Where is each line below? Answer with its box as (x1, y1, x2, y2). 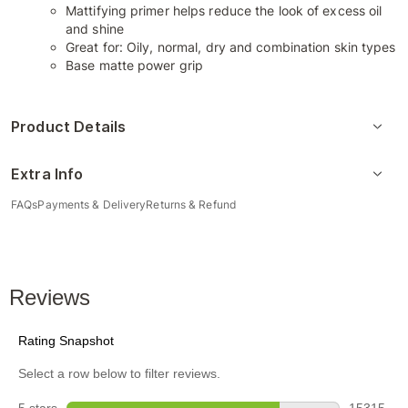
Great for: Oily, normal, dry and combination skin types (66, 39, 396, 55)
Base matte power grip (66, 57, 204, 73)
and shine (66, 21, 124, 36)
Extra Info (11, 165, 84, 183)
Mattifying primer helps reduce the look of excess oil (66, 3, 382, 18)
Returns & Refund (146, 198, 236, 211)
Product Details (11, 117, 127, 136)
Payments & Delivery (37, 198, 147, 211)
